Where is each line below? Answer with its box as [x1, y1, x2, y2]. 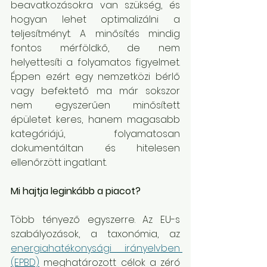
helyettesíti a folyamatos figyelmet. [11, 55, 180, 69]
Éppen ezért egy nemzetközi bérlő [11, 70, 180, 83]
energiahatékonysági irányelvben [11, 241, 180, 255]
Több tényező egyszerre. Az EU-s [11, 213, 180, 226]
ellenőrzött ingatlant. [11, 156, 107, 169]
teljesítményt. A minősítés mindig [11, 27, 180, 41]
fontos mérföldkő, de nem [11, 41, 180, 55]
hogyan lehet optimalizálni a [11, 13, 180, 26]
